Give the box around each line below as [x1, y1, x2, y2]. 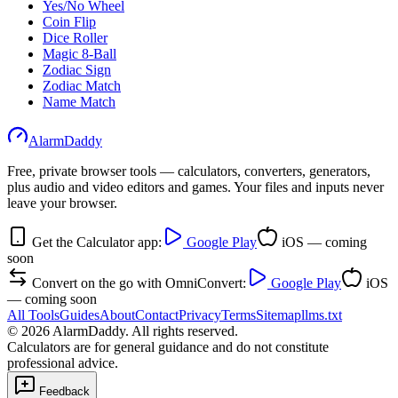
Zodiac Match [43, 77, 121, 93]
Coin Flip [43, 13, 96, 29]
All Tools [7, 306, 60, 322]
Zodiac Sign [43, 61, 111, 77]
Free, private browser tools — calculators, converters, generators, [7, 163, 370, 179]
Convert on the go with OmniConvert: [32, 275, 246, 291]
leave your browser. [7, 195, 117, 211]
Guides [60, 306, 99, 322]
